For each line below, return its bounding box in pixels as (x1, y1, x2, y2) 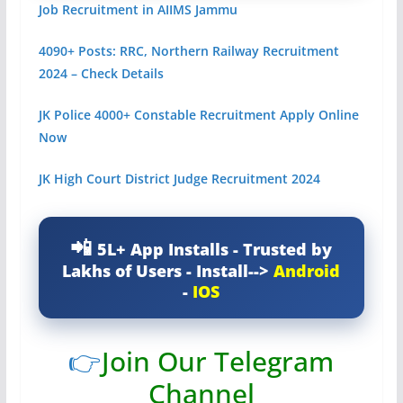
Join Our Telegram (102, 343, 335, 380)
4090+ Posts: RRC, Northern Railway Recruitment (38, 42, 339, 59)
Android (273, 260, 341, 282)
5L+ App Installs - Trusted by (97, 238, 333, 260)
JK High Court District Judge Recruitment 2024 (38, 170, 320, 187)
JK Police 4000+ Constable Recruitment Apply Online (38, 106, 359, 123)
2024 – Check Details (38, 65, 164, 82)
